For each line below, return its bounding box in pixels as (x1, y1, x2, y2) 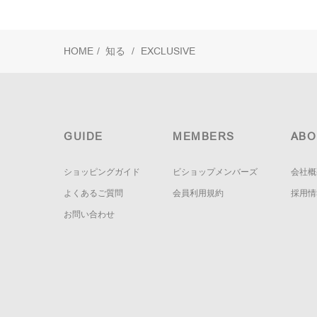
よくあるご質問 (64, 188, 123, 199)
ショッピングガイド (64, 167, 140, 178)
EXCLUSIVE (141, 45, 195, 57)
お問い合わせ (64, 209, 115, 220)
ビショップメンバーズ (173, 167, 258, 178)
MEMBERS (173, 130, 235, 143)
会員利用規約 (173, 188, 224, 199)
